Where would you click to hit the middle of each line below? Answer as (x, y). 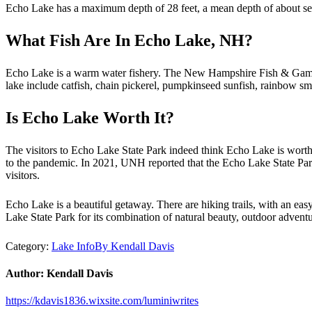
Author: (25, 274)
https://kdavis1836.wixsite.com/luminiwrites (102, 301)
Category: (29, 246)
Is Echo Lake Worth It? (90, 117)
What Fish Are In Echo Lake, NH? (129, 40)
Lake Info (73, 246)
